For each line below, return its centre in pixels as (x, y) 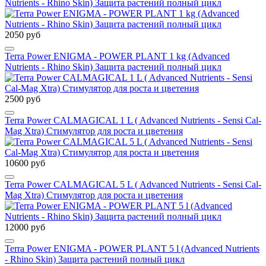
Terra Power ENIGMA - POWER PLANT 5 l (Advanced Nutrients (132, 248)
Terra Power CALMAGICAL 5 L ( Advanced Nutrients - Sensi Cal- (133, 184)
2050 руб (23, 34)
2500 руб (23, 99)
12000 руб (25, 227)
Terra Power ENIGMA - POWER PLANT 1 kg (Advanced (117, 56)
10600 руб (25, 163)
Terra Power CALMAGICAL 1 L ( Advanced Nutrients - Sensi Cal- (133, 120)
